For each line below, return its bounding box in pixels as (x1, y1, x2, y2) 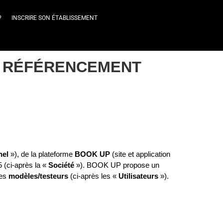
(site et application (110, 150, 170, 158)
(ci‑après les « (68, 172, 118, 180)
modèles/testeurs (8, 172, 68, 180)
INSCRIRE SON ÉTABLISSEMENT (11, 14, 98, 21)
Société (48, 161, 74, 169)
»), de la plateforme (8, 150, 75, 158)
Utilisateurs (118, 172, 158, 180)
